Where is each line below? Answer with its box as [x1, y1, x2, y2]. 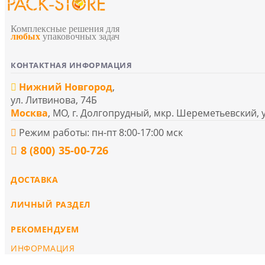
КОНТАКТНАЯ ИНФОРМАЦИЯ [11, 59, 132, 70]
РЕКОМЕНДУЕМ [11, 223, 79, 235]
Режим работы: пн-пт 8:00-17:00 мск [17, 125, 183, 139]
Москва [11, 106, 48, 119]
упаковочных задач [40, 31, 119, 41]
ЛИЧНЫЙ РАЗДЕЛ [11, 198, 91, 210]
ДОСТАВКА [11, 173, 59, 185]
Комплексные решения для [11, 23, 119, 34]
